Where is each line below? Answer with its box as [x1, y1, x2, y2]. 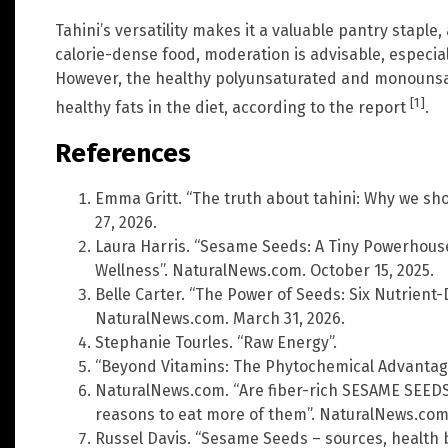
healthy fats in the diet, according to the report [55, 98, 410, 118]
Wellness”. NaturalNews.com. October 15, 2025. [95, 261, 434, 281]
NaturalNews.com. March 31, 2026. [95, 309, 345, 329]
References [55, 137, 191, 169]
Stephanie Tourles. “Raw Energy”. [95, 333, 337, 353]
